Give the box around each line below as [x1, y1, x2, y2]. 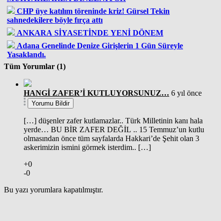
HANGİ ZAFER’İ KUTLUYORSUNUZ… [24, 88, 169, 97]
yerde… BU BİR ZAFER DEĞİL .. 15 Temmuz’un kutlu [24, 125, 204, 134]
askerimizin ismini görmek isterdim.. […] [24, 143, 151, 151]
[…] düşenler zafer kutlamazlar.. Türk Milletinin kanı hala [24, 116, 203, 125]
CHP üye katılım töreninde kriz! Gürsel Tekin [17, 6, 170, 15]
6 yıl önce [171, 88, 202, 97]
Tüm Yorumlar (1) [4, 62, 66, 71]
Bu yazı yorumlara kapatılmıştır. [4, 185, 103, 194]
